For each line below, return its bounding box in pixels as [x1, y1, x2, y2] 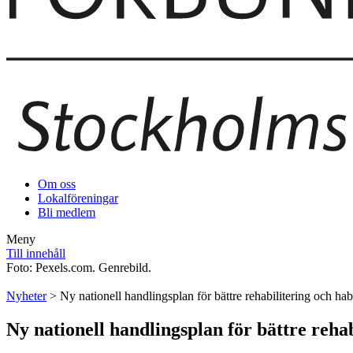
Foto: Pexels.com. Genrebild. [6, 261, 151, 275]
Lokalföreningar [38, 191, 118, 206]
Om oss [38, 177, 76, 191]
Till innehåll [6, 247, 65, 261]
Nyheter [6, 289, 46, 303]
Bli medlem [38, 206, 95, 220]
